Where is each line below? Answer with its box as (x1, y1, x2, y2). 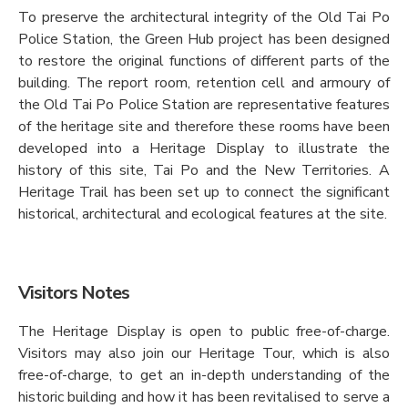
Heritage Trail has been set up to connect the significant (18, 181, 390, 202)
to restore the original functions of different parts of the (18, 50, 390, 71)
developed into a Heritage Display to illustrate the (18, 138, 390, 158)
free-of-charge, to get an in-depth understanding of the (18, 364, 390, 385)
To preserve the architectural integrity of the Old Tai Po (18, 6, 390, 27)
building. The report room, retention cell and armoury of (18, 72, 390, 93)
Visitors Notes (18, 280, 129, 305)
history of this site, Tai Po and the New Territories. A (18, 159, 390, 180)
